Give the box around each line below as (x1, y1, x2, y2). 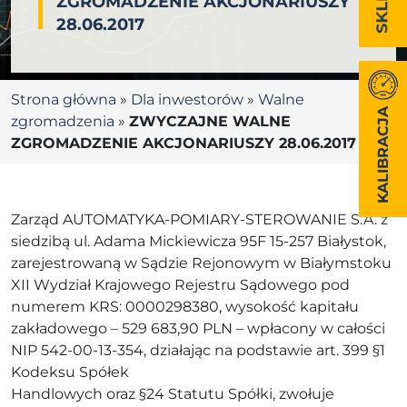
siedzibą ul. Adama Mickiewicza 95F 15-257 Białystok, (11, 232, 386, 250)
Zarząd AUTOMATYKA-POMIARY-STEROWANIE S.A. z (11, 210, 388, 228)
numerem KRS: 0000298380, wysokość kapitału (11, 297, 359, 315)
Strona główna (11, 90, 116, 108)
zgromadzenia (11, 112, 114, 130)
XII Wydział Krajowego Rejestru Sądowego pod (11, 275, 350, 293)
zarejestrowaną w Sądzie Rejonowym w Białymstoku (11, 253, 392, 272)
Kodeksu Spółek (11, 362, 129, 381)
